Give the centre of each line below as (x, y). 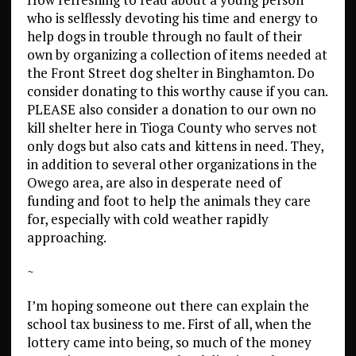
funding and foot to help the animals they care (168, 201)
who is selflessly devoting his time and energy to (172, 18)
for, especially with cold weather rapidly (147, 219)
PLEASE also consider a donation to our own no (171, 109)
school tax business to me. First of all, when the (169, 324)
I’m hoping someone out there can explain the (168, 306)
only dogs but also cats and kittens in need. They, (175, 146)
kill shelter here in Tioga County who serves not (172, 128)
